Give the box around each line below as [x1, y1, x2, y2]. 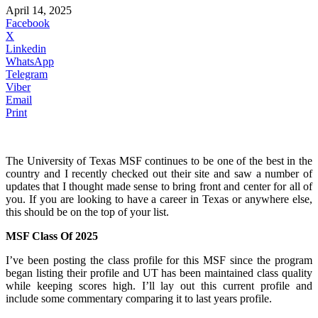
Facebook [6, 16, 50, 29]
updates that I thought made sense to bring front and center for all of [6, 180, 312, 192]
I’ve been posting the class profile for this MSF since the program [6, 253, 312, 266]
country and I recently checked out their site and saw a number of [6, 167, 312, 180]
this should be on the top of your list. [6, 205, 169, 218]
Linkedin [6, 42, 46, 55]
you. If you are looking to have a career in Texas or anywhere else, [6, 192, 312, 205]
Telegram [6, 67, 48, 80]
